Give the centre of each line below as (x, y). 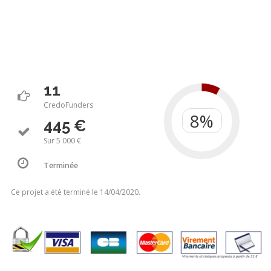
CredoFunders (68, 105)
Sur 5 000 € (62, 140)
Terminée (60, 165)
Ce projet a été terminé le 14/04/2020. (76, 192)
